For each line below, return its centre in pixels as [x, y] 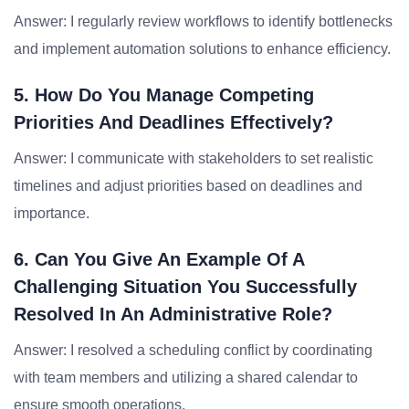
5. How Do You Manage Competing [164, 95]
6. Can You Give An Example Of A [159, 259]
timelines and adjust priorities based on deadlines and [188, 186]
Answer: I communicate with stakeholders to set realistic [194, 158]
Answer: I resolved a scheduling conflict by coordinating [193, 350]
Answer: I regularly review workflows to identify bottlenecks [203, 21]
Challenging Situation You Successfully [185, 287]
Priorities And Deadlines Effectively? [173, 122]
